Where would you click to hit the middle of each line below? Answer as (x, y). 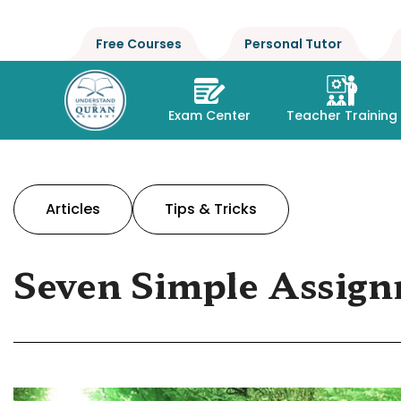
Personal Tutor (293, 44)
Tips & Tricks (211, 209)
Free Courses (139, 44)
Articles (73, 209)
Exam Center (210, 115)
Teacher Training (342, 115)
